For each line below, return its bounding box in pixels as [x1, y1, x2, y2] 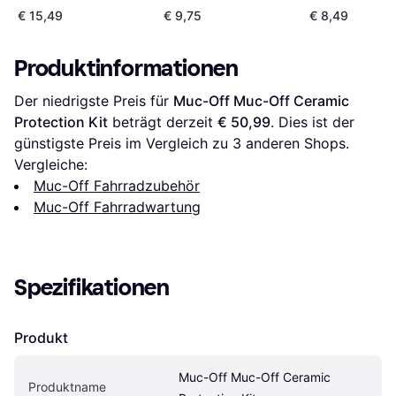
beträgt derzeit [108, 113, 217, 132]
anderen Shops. [241, 134, 349, 153]
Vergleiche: [14, 156, 88, 174]
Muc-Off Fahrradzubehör [34, 177, 200, 195]
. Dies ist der [270, 113, 354, 132]
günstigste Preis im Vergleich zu [14, 134, 232, 153]
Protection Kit [14, 113, 108, 132]
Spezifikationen [14, 274, 170, 302]
